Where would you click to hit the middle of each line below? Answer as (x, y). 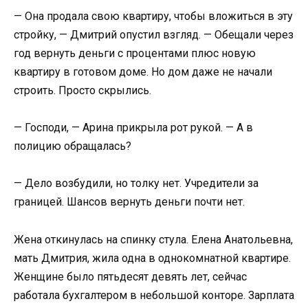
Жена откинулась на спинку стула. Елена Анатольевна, (153, 239)
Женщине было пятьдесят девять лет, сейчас (130, 276)
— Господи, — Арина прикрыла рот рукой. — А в (133, 128)
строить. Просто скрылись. (82, 90)
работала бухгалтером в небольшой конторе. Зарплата (154, 295)
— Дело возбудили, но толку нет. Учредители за (136, 184)
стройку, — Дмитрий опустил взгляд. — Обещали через (154, 34)
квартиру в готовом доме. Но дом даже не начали (143, 71)
